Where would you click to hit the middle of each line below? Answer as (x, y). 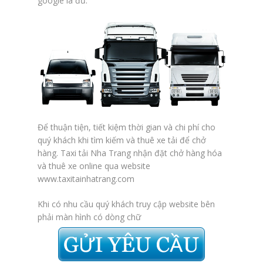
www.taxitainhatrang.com (86, 178)
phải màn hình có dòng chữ (90, 217)
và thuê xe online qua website (94, 166)
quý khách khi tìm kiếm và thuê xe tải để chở (122, 140)
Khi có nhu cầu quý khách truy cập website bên (126, 204)
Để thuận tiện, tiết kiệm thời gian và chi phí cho (127, 127)
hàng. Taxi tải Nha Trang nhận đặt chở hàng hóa (130, 153)
